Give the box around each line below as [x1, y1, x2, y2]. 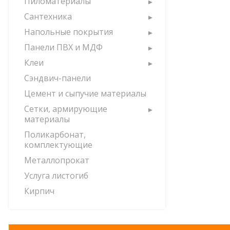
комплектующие [24, 139, 92, 150]
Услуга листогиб [24, 170, 88, 181]
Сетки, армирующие [24, 103, 107, 114]
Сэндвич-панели [24, 72, 91, 84]
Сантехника [24, 11, 72, 22]
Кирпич [24, 185, 54, 197]
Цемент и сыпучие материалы [24, 88, 146, 99]
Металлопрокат [24, 155, 89, 166]
